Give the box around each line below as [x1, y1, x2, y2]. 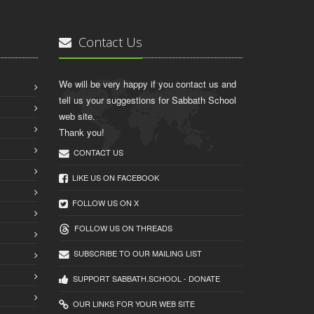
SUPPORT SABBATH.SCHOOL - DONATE [68, 273, 220, 285]
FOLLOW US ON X [67, 197, 139, 209]
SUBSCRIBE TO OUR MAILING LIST [69, 247, 202, 259]
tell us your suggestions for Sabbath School [58, 93, 236, 107]
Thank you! [58, 125, 104, 139]
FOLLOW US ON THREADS [69, 222, 172, 234]
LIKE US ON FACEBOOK [67, 172, 159, 184]
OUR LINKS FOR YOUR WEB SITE [68, 298, 195, 310]
